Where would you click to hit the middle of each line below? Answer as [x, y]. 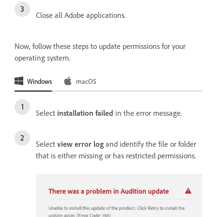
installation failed [85, 113]
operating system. [42, 58]
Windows [39, 81]
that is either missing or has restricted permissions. [117, 156]
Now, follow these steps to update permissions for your [100, 46]
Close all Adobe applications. [81, 15]
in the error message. [148, 113]
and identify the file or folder [150, 144]
